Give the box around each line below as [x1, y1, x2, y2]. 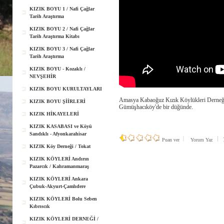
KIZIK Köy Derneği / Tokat [29, 143, 90, 149]
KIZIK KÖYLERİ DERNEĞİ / [29, 216, 98, 221]
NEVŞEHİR [29, 73, 56, 79]
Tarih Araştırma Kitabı [29, 33, 79, 39]
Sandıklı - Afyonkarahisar [29, 131, 86, 136]
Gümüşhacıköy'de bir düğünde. [119, 103, 193, 110]
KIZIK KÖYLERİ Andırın [29, 156, 89, 161]
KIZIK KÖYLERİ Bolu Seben [29, 196, 97, 201]
